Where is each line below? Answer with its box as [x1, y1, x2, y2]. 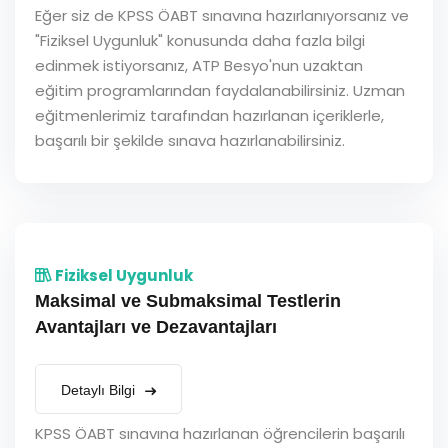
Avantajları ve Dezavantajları [35, 317, 277, 337]
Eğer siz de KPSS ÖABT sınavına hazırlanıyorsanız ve [35, 5, 409, 26]
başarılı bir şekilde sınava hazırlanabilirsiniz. [35, 130, 345, 151]
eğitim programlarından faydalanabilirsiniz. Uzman [35, 80, 405, 101]
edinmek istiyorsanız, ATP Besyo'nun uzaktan [35, 55, 363, 76]
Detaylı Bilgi [61, 382, 139, 398]
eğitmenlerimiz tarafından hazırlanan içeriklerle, [35, 105, 384, 126]
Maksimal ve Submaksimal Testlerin [35, 291, 341, 311]
